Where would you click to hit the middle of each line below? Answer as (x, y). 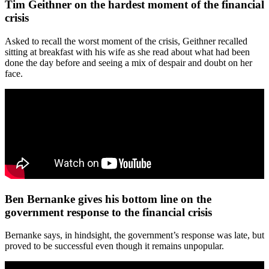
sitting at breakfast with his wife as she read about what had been (127, 52)
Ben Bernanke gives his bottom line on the (108, 199)
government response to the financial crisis (108, 212)
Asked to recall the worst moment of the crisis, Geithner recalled (126, 41)
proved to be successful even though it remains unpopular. (114, 246)
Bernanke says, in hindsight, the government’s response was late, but (134, 235)
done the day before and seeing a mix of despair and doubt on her (128, 62)
